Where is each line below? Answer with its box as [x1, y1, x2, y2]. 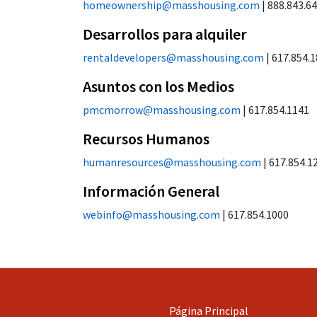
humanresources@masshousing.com [83, 155, 261, 169]
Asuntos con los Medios [83, 76, 234, 96]
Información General [83, 181, 219, 201]
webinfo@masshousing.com [83, 207, 220, 221]
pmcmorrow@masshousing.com [83, 103, 241, 117]
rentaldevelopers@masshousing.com [83, 50, 264, 64]
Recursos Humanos [83, 129, 209, 149]
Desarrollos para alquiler [83, 24, 247, 44]
